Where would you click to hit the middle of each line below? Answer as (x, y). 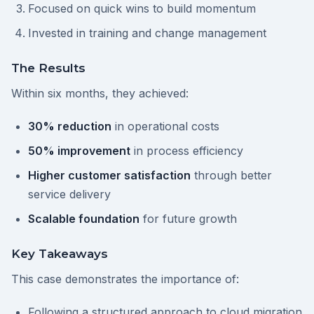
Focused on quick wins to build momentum (142, 9)
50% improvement (79, 151)
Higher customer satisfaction (109, 176)
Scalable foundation (84, 219)
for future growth (188, 219)
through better (231, 176)
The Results (48, 68)
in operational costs (165, 127)
